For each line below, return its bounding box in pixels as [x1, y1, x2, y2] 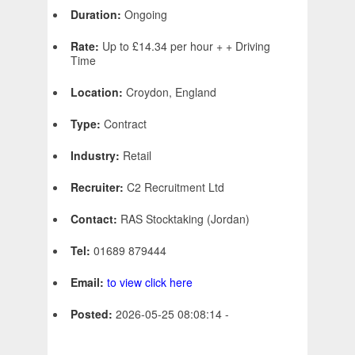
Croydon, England [126, 84, 216, 101]
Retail [123, 147, 151, 164]
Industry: [71, 147, 123, 164]
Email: [71, 274, 107, 291]
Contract [104, 116, 147, 132]
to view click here [107, 274, 193, 291]
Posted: [71, 306, 116, 323]
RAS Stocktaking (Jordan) [120, 211, 250, 227]
